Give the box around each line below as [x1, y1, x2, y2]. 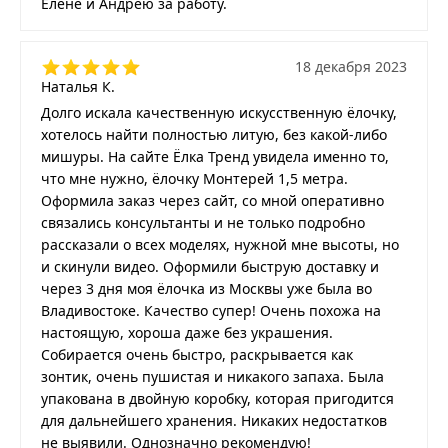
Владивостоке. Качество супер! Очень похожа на [41, 301, 381, 321]
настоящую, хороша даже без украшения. [41, 323, 333, 343]
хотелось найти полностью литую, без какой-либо [41, 125, 387, 145]
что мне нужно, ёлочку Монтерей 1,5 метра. [41, 169, 348, 189]
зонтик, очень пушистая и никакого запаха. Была [41, 367, 384, 387]
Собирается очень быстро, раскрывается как [41, 345, 353, 365]
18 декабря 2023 [295, 57, 407, 77]
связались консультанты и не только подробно [41, 213, 365, 233]
